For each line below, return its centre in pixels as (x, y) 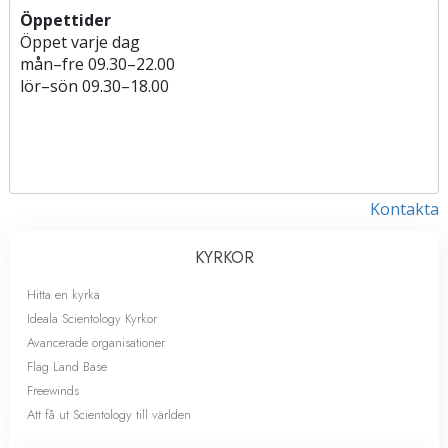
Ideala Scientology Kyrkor (92, 318)
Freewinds (53, 390)
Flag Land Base (67, 366)
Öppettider (65, 19)
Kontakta (404, 208)
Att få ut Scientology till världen (109, 414)
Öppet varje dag (80, 41)
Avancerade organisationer (96, 342)
